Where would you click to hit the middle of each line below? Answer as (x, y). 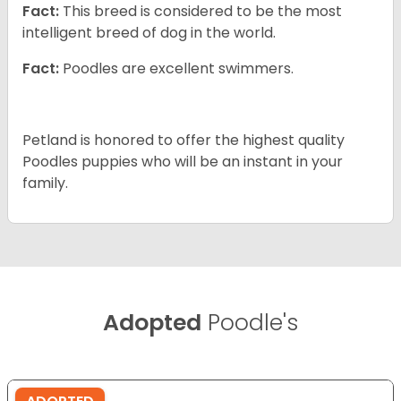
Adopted (152, 323)
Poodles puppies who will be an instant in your (183, 162)
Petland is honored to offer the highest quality (183, 141)
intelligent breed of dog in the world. (149, 33)
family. (45, 183)
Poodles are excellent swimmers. (176, 69)
